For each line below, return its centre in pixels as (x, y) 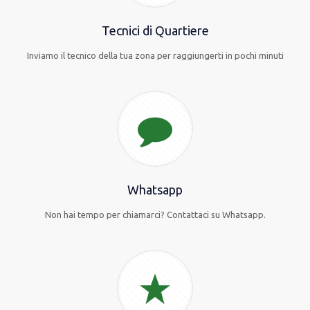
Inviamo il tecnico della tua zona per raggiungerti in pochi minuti (155, 55)
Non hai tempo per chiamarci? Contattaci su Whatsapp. (155, 215)
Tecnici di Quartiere (155, 30)
